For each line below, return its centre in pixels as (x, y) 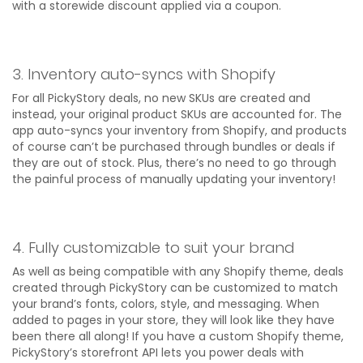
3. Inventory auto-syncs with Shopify (144, 74)
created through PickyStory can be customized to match (175, 287)
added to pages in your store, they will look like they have (173, 320)
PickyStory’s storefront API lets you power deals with (158, 352)
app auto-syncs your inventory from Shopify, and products (179, 130)
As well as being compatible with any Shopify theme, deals (178, 271)
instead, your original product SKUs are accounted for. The (177, 114)
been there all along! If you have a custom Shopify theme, (178, 336)
